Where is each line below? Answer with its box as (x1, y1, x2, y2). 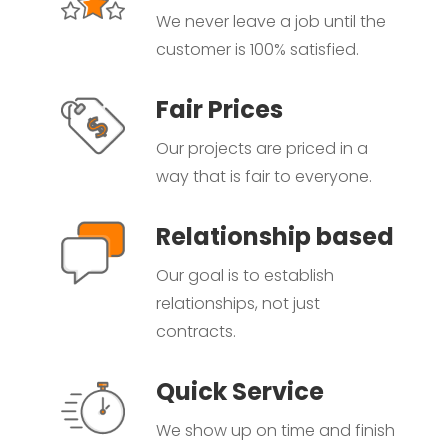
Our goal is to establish (155, 264, 334, 288)
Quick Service (155, 375, 324, 409)
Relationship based (155, 220, 394, 254)
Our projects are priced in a (155, 137, 368, 161)
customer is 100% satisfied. (155, 38, 359, 62)
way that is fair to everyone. (155, 165, 372, 189)
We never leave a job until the (155, 10, 386, 34)
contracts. (155, 320, 236, 344)
